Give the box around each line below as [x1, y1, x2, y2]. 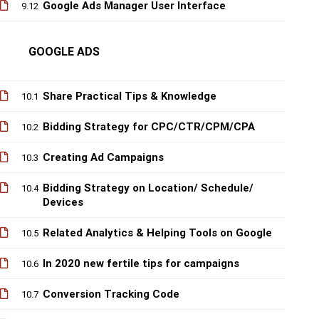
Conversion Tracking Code [43, 288, 179, 300]
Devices [43, 196, 83, 209]
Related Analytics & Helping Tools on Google [43, 226, 272, 239]
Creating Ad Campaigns [43, 151, 164, 164]
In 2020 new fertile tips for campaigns [43, 257, 239, 270]
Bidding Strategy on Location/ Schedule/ [43, 182, 253, 194]
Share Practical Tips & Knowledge [43, 90, 216, 103]
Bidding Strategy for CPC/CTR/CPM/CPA [43, 120, 255, 133]
